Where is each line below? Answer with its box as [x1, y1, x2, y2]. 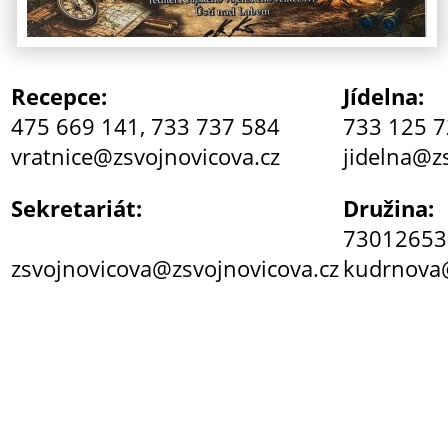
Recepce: [11, 80, 107, 111]
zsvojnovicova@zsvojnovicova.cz [11, 252, 339, 283]
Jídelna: [343, 80, 424, 111]
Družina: [343, 192, 434, 223]
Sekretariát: [11, 192, 142, 223]
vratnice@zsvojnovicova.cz [11, 140, 280, 171]
